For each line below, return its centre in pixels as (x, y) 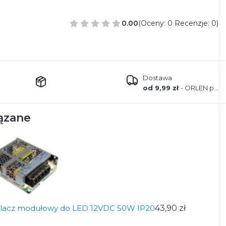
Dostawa (157, 77)
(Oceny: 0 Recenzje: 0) (178, 23)
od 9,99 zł (162, 88)
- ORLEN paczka (197, 88)
